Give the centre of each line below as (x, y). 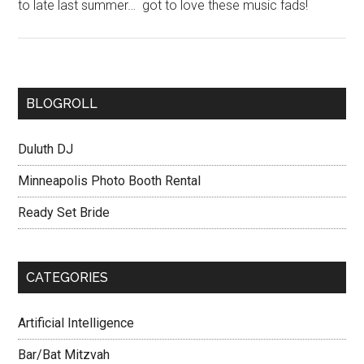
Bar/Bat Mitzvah (64, 355)
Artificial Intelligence (76, 323)
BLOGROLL (62, 104)
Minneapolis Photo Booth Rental (110, 181)
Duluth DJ (46, 149)
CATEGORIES (67, 277)
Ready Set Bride (64, 212)
